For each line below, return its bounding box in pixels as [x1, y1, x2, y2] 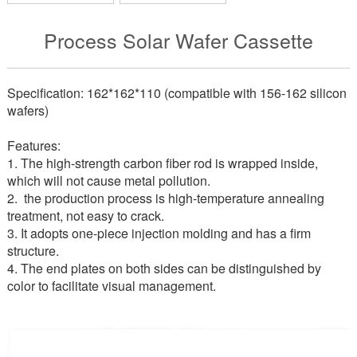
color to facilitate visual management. [6, 277, 216, 295]
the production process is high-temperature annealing [20, 189, 324, 207]
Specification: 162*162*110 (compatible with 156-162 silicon [6, 84, 347, 102]
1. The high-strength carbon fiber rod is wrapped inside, [6, 154, 318, 172]
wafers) [6, 101, 49, 120]
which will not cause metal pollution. [6, 171, 210, 190]
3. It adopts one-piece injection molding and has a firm [6, 224, 311, 242]
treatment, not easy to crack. [6, 206, 164, 225]
